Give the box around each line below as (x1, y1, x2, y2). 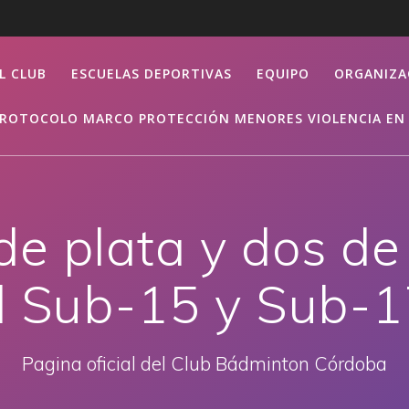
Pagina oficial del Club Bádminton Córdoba (22, 351, 387, 375)
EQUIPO (257, 64, 310, 82)
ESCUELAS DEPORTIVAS (70, 64, 232, 82)
